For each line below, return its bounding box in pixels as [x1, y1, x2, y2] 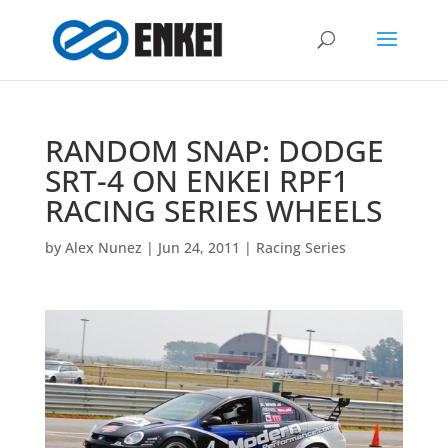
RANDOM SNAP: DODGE [44, 130, 384, 171]
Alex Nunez [64, 238, 142, 257]
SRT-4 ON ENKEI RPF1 [44, 160, 349, 201]
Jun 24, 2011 [157, 238, 240, 257]
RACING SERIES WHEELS [44, 190, 382, 231]
